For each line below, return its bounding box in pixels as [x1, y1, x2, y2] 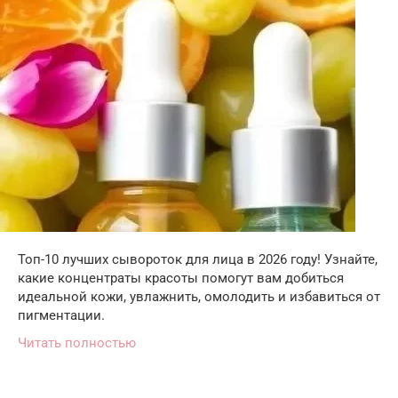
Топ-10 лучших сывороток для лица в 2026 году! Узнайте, [18, 251, 378, 267]
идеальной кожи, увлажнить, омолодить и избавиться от [18, 288, 380, 305]
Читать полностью [18, 334, 136, 351]
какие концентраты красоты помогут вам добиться [18, 269, 344, 286]
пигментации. [18, 306, 105, 323]
